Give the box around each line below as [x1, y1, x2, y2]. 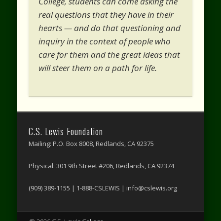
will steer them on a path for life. [38, 62, 157, 74]
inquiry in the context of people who [38, 35, 171, 47]
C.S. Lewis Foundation [29, 125, 104, 138]
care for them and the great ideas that [38, 48, 181, 60]
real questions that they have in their [38, 8, 174, 20]
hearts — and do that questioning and [38, 22, 181, 34]
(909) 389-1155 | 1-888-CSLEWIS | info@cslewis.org [29, 184, 178, 193]
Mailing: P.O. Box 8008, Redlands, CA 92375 [29, 139, 154, 148]
